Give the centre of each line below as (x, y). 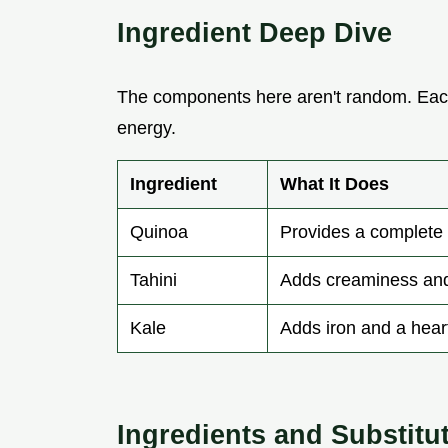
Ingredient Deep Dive (254, 33)
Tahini (153, 280)
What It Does (334, 184)
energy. (146, 128)
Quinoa (159, 232)
